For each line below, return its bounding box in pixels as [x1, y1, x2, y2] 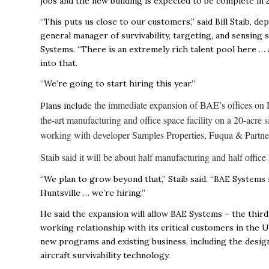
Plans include [40, 100, 94, 112]
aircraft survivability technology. [40, 250, 170, 261]
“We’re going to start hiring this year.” [40, 78, 195, 89]
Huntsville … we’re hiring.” [40, 187, 145, 199]
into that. [40, 57, 77, 68]
